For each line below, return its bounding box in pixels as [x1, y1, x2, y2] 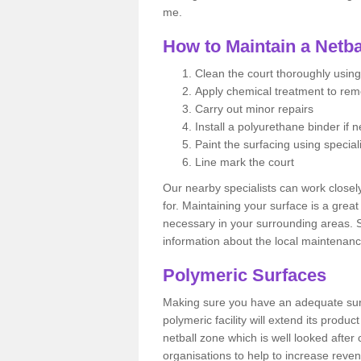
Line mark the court [195, 155, 294, 168]
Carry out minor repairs [195, 102, 317, 115]
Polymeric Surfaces [163, 264, 331, 285]
